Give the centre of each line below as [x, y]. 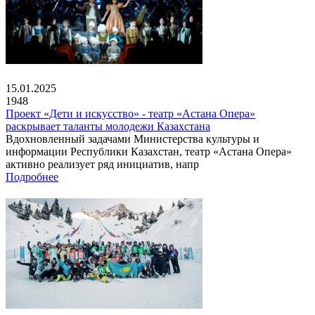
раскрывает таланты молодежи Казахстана [108, 126]
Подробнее [32, 176]
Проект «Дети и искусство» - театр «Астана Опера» [130, 113]
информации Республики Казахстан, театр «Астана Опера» [149, 151]
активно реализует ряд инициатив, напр [102, 164]
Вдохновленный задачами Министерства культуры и [133, 139]
